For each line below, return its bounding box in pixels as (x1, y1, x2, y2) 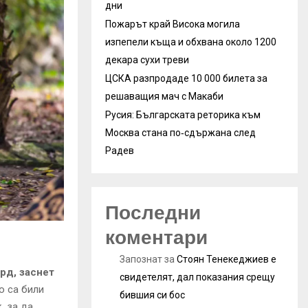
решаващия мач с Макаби (105, 90, 223, 102)
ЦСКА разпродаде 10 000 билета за (105, 72, 267, 84)
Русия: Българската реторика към (105, 109, 261, 120)
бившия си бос (120, 289, 185, 300)
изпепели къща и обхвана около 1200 (105, 36, 276, 47)
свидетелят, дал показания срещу (120, 271, 275, 283)
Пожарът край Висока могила (105, 18, 240, 30)
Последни (105, 201, 201, 224)
